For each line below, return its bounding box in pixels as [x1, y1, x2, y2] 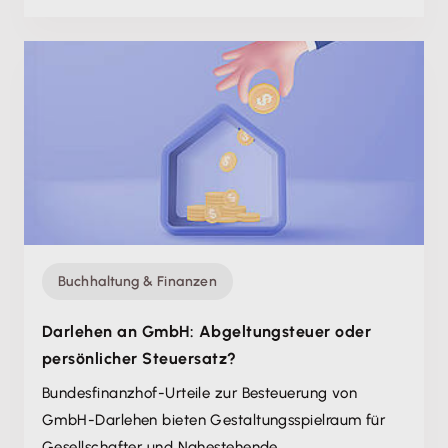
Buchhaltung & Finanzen [58, 273, 218, 290]
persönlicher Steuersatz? [42, 349, 237, 368]
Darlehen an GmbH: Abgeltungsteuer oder [42, 322, 372, 341]
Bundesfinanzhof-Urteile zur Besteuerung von [42, 384, 358, 402]
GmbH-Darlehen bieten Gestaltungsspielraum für [42, 411, 386, 429]
